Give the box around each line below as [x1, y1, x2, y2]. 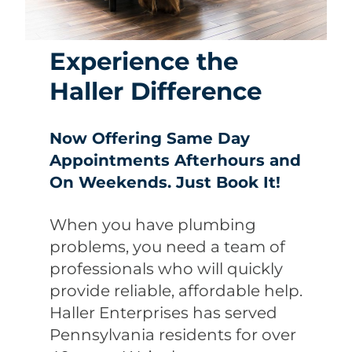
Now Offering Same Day [49, 128, 250, 148]
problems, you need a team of [49, 237, 285, 257]
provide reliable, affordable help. [49, 281, 302, 301]
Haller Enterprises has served [49, 303, 277, 323]
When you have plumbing [49, 215, 256, 235]
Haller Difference [49, 76, 262, 107]
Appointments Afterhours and [49, 150, 301, 170]
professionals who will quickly [49, 259, 283, 279]
